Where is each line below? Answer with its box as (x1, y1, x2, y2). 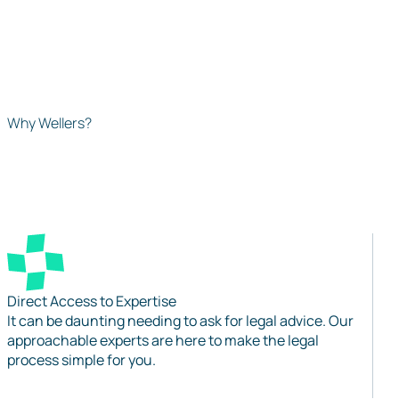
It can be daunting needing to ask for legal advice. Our (7, 311, 354, 330)
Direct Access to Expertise (7, 291, 176, 311)
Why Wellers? (7, 113, 92, 134)
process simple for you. (7, 350, 156, 370)
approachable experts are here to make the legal (7, 330, 319, 350)
